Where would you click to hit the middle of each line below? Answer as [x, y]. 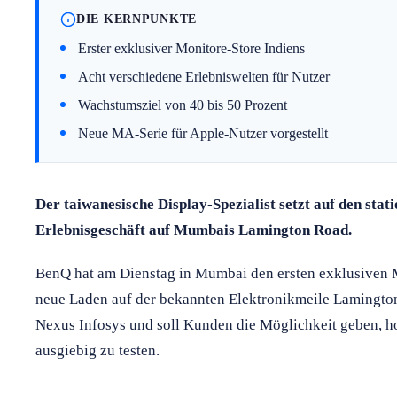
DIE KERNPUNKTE [137, 19]
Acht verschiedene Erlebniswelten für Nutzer [204, 76]
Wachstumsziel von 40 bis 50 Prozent [183, 105]
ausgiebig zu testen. [97, 350]
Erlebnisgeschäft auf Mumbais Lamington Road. [194, 230]
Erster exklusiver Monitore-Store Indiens [191, 48]
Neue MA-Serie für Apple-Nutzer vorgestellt [203, 133]
